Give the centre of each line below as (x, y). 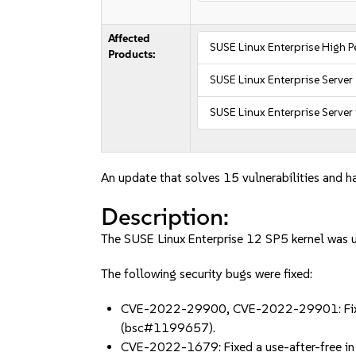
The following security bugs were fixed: (207, 274)
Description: (165, 217)
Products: (132, 54)
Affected (130, 39)
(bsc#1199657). (168, 328)
